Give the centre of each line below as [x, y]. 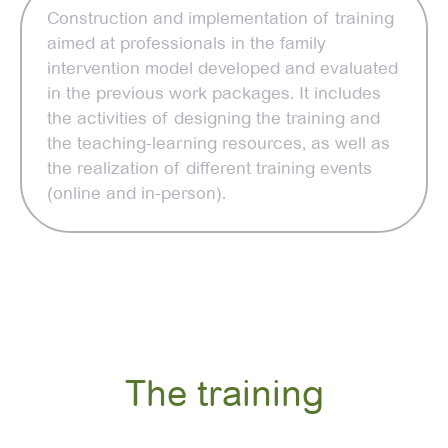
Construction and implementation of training [220, 18]
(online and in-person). [136, 193]
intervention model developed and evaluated [222, 68]
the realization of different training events [209, 168]
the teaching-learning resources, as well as [218, 143]
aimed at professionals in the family [186, 43]
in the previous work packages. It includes [214, 93]
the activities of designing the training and [213, 118]
